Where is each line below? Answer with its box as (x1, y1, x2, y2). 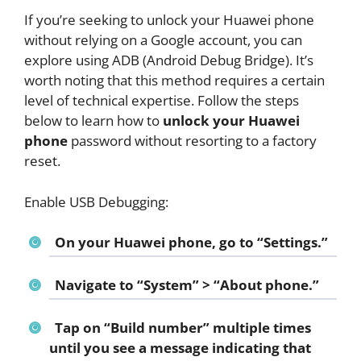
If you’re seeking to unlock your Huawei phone (24, 10, 314, 30)
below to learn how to (24, 111, 163, 131)
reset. (24, 151, 60, 171)
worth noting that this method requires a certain (24, 71, 325, 90)
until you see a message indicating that (49, 338, 311, 358)
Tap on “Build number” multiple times (54, 318, 311, 338)
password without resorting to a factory (68, 131, 317, 151)
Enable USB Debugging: (24, 192, 168, 211)
